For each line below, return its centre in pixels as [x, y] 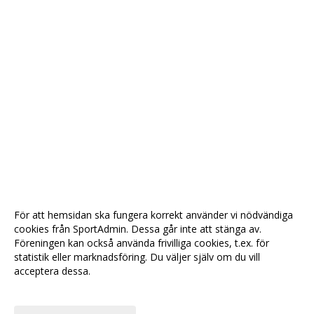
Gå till [107, 302]
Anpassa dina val [52, 289]
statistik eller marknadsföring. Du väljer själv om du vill [137, 257]
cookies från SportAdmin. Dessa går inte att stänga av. [138, 229]
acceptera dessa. [52, 271]
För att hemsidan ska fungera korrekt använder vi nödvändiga [153, 215]
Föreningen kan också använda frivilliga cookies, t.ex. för [142, 243]
